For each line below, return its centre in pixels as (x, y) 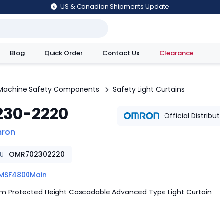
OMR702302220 (37, 154)
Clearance (176, 53)
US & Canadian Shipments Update (115, 7)
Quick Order (63, 53)
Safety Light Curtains (149, 89)
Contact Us (121, 53)
